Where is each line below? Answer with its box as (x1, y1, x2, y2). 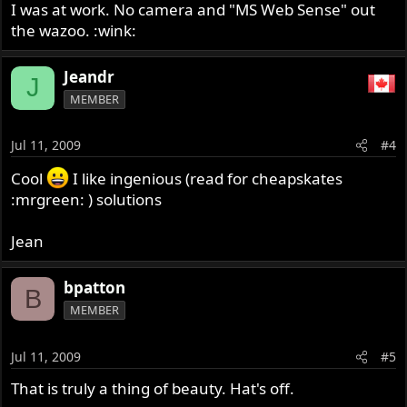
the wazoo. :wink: (11, 19, 137, 41)
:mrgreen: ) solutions (11, 189, 163, 211)
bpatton (64, 277, 126, 299)
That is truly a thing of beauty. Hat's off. (11, 377, 295, 399)
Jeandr (64, 65, 115, 87)
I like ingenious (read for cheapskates (69, 168, 343, 190)
